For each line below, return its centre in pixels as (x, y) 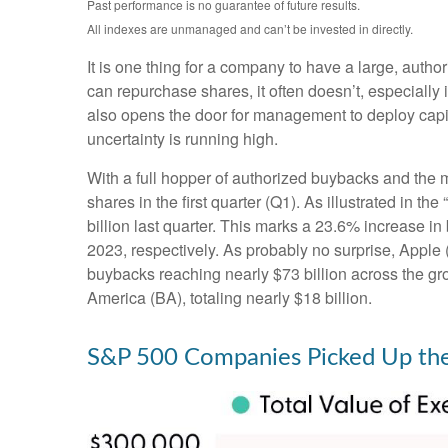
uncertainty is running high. (182, 138)
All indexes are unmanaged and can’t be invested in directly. (250, 28)
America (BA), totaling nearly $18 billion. (229, 297)
